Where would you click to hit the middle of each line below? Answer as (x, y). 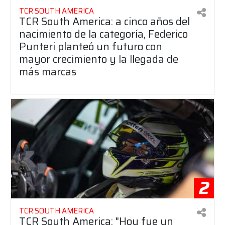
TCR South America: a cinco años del (104, 21)
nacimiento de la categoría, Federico (103, 34)
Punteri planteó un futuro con (91, 46)
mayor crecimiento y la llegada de (99, 59)
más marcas (48, 71)
